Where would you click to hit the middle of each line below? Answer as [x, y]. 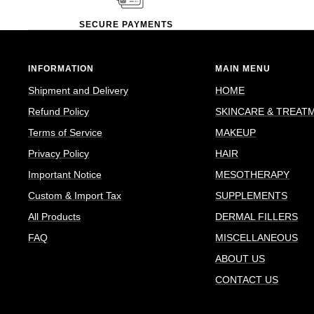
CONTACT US [247, 279]
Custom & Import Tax [75, 195]
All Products [54, 216]
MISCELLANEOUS [257, 237]
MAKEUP [236, 132]
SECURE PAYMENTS [126, 24]
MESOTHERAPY [253, 174]
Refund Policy [59, 111]
